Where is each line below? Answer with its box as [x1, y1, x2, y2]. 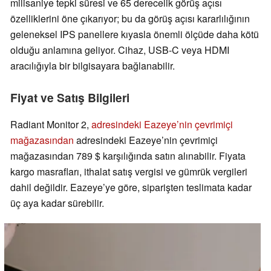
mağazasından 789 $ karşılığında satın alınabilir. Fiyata [10, 149, 246, 163]
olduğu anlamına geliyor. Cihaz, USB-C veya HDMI [10, 43, 229, 57]
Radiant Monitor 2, [10, 117, 91, 132]
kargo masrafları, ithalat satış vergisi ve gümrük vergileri [10, 165, 247, 179]
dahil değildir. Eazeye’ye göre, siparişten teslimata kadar [10, 180, 252, 195]
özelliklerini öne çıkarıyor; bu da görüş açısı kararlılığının [10, 11, 250, 26]
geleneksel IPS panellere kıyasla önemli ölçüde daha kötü [10, 27, 259, 42]
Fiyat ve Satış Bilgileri [10, 89, 129, 106]
